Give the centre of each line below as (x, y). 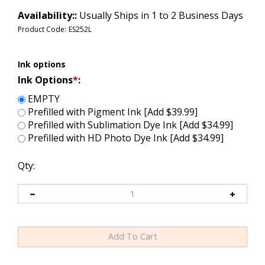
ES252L (80, 29)
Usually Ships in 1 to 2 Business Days (160, 15)
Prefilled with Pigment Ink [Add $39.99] (112, 112)
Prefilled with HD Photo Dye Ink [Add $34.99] (125, 138)
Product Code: (42, 29)
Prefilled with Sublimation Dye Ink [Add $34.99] (129, 125)
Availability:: (47, 15)
